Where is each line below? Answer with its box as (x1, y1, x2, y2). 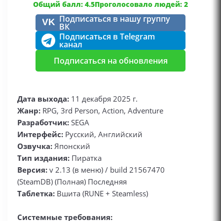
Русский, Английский (65, 129, 143, 139)
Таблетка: (17, 188, 55, 198)
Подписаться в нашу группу (59, 13, 170, 24)
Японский (54, 141, 90, 151)
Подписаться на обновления (53, 55, 168, 66)
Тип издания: (17, 153, 70, 163)
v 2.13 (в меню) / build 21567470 (47, 165, 165, 175)
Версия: (17, 165, 47, 175)
